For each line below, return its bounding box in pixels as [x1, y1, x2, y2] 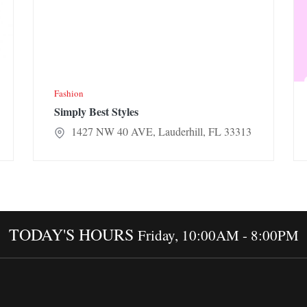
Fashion [54, 87, 84, 100]
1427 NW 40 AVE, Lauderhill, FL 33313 [68, 124, 251, 139]
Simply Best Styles [54, 103, 138, 120]
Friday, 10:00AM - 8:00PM [137, 225, 299, 245]
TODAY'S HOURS [8, 223, 138, 245]
